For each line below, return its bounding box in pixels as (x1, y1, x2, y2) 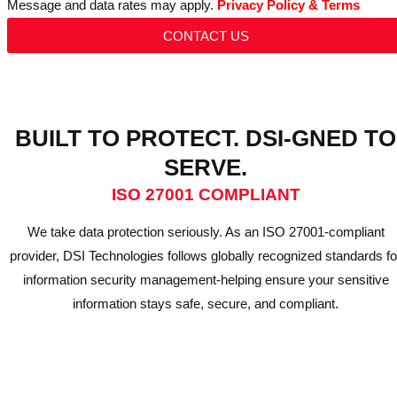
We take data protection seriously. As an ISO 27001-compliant (27, 224, 385, 239)
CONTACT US (162, 27, 249, 43)
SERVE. (164, 155, 247, 180)
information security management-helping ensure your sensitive (22, 272, 389, 287)
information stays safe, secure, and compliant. (73, 296, 339, 311)
